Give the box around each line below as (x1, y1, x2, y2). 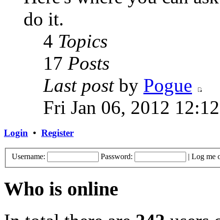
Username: (12, 152, 45, 161)
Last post (43, 75, 114, 96)
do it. (24, 8, 64, 30)
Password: (101, 152, 133, 161)
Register (41, 128, 74, 138)
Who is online (4, 178, 118, 200)
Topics (58, 30, 108, 52)
